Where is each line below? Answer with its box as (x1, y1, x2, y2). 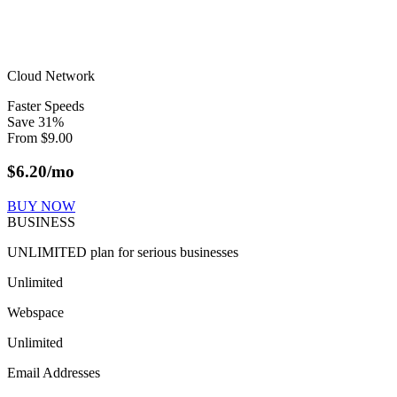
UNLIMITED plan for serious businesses (7, 245, 238, 261)
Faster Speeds (7, 97, 84, 113)
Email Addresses (7, 365, 100, 381)
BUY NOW (7, 198, 75, 214)
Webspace (7, 305, 64, 321)
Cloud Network (7, 67, 95, 83)
